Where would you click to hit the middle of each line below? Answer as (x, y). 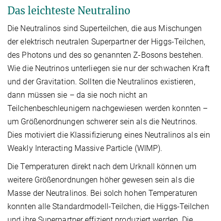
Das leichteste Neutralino (69, 10)
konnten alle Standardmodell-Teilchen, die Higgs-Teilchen (108, 206)
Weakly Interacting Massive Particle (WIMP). (85, 148)
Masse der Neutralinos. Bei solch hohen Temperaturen (103, 193)
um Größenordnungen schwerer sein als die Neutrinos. (103, 121)
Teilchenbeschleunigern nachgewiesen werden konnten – (108, 108)
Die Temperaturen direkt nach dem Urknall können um (102, 166)
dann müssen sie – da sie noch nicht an (77, 95)
